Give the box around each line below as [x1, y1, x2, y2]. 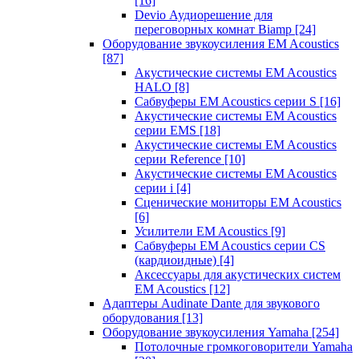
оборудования [103, 311, 182, 325]
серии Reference [135, 152, 224, 166]
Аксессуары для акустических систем [135, 268, 341, 281]
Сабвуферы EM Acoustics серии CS [135, 239, 325, 252]
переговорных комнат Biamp [135, 22, 295, 36]
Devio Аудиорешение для [135, 8, 272, 22]
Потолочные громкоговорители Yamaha [135, 340, 353, 353]
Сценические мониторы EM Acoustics [135, 196, 341, 209]
